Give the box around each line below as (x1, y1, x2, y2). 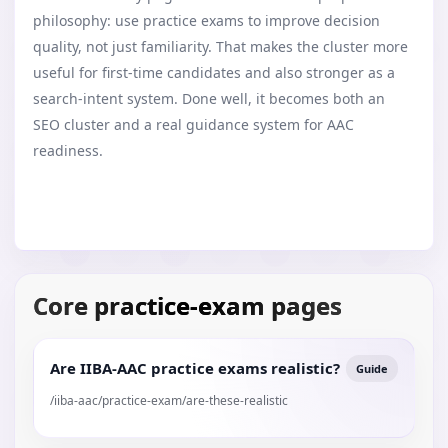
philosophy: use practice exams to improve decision (33, 11, 380, 30)
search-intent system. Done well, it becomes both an (33, 89, 385, 108)
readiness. (33, 141, 103, 160)
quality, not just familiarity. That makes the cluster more (33, 37, 408, 56)
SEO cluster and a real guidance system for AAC (33, 115, 354, 134)
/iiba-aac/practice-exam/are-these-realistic (50, 392, 288, 409)
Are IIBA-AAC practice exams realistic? (50, 358, 340, 378)
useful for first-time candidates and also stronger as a (33, 63, 395, 82)
